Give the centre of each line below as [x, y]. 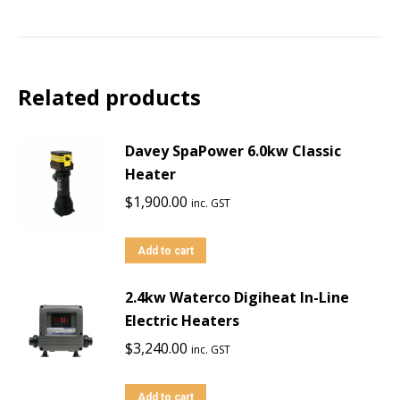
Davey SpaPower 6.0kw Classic [233, 151]
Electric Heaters [182, 321]
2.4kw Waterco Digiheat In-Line [237, 298]
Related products [109, 97]
